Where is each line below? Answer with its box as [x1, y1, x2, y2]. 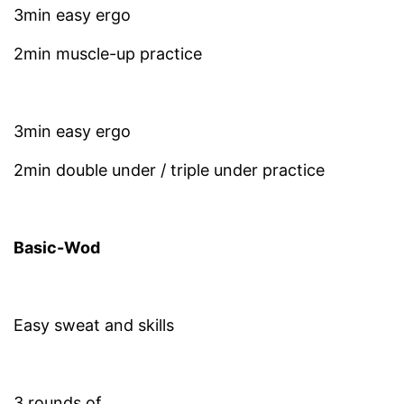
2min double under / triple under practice [14, 161, 325, 180]
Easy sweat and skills [14, 316, 174, 335]
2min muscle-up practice [14, 44, 202, 64]
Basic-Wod [14, 238, 100, 258]
